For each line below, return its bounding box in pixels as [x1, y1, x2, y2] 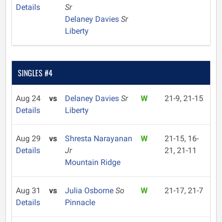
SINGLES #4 [18, 67, 53, 79]
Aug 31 [16, 186, 41, 195]
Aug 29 [16, 134, 41, 143]
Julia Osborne [64, 186, 115, 195]
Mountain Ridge [64, 158, 120, 167]
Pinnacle [64, 198, 95, 207]
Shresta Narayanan [64, 134, 132, 143]
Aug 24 [16, 94, 41, 103]
